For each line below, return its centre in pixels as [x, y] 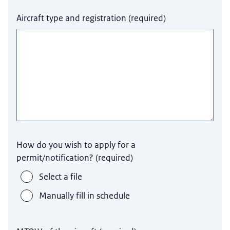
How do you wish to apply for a [76, 145]
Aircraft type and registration [72, 18]
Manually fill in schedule [85, 196]
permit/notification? [55, 158]
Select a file [61, 177]
